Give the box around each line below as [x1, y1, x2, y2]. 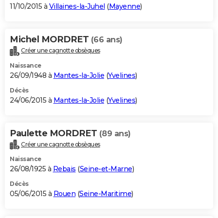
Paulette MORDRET [10, 127, 99, 139]
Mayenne [109, 1, 140, 11]
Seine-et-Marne [79, 164, 132, 174]
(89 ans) [99, 128, 131, 138]
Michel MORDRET [10, 34, 91, 45]
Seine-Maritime [79, 189, 131, 199]
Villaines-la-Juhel [49, 1, 105, 11]
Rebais [53, 164, 76, 174]
